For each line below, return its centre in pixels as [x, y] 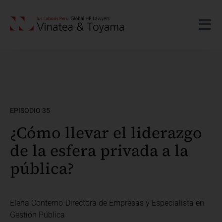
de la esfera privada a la [99, 151]
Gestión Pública [37, 215]
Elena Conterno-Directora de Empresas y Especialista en [107, 203]
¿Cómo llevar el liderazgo [106, 133]
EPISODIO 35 [30, 111]
